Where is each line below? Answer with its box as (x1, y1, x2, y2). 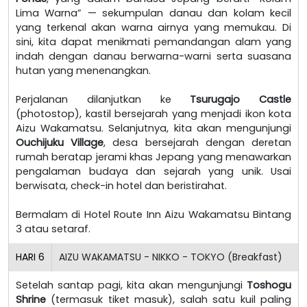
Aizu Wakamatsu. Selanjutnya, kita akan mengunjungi (16, 121, 291, 135)
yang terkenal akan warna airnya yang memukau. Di (16, 20, 291, 34)
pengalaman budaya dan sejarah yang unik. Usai (16, 164, 291, 178)
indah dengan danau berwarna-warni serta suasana (16, 49, 291, 63)
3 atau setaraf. (16, 221, 90, 236)
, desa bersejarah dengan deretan (103, 135, 292, 149)
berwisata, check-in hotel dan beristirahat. (16, 178, 227, 193)
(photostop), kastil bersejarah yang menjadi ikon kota (16, 106, 291, 121)
